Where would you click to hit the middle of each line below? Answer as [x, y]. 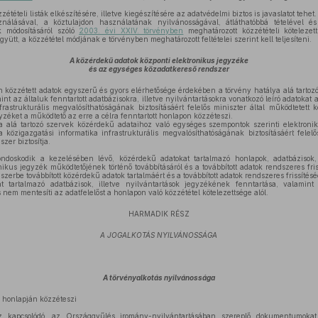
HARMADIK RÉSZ [159, 214]
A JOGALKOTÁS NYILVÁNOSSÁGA [159, 235]
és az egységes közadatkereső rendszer [159, 69]
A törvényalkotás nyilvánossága [159, 278]
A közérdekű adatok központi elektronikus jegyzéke [159, 60]
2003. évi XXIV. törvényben [131, 31]
